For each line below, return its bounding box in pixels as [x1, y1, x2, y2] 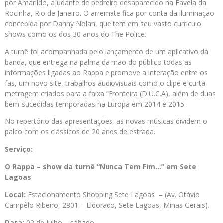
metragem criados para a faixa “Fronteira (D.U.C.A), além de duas [5, 89, 216, 99]
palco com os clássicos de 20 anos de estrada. [5, 127, 155, 137]
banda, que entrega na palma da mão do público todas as [5, 57, 192, 67]
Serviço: [5, 144, 33, 154]
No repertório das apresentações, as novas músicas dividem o [5, 116, 207, 126]
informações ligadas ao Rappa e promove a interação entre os [5, 68, 208, 78]
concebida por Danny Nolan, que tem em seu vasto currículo [5, 19, 201, 29]
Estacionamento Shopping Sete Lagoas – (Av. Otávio [26, 190, 200, 200]
